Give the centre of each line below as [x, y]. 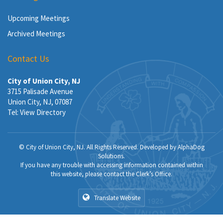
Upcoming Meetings [39, 18]
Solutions [111, 156]
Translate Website [116, 198]
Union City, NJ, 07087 [40, 102]
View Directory [43, 112]
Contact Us [28, 58]
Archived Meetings [36, 34]
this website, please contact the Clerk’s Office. [111, 174]
